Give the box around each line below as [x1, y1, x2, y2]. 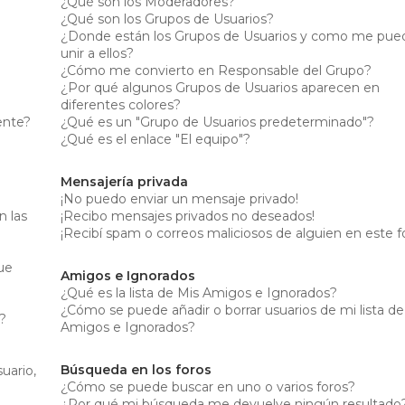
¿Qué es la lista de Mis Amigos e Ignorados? [61, 284, 338, 301]
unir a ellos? [61, 44, 135, 61]
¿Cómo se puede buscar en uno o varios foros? [61, 378, 356, 395]
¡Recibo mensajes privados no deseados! [61, 207, 316, 224]
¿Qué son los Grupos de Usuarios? [61, 10, 275, 27]
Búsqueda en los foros [61, 361, 212, 378]
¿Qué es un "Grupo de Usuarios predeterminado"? [61, 113, 375, 130]
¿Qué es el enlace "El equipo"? [61, 130, 251, 147]
